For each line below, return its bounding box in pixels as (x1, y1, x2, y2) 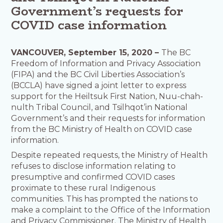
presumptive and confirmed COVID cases (11, 172, 175, 182)
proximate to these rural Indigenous (11, 183, 156, 193)
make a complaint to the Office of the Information (11, 205, 211, 215)
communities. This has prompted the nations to (11, 194, 199, 204)
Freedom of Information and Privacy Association (11, 58, 201, 68)
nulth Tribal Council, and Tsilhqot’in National (11, 102, 188, 112)
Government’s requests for (11, 1, 184, 20)
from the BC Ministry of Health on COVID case (11, 124, 193, 134)
